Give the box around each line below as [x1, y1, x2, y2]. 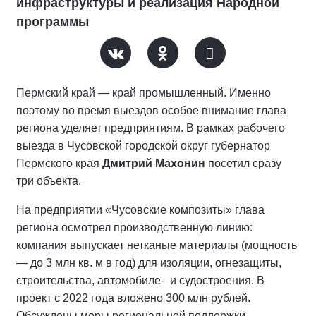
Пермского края [16, 157, 102, 169]
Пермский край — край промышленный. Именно [16, 87, 271, 99]
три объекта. [16, 175, 84, 187]
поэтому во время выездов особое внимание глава [16, 104, 286, 116]
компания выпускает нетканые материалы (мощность [16, 239, 297, 251]
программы [16, 15, 89, 29]
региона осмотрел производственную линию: [16, 221, 253, 233]
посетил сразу [205, 157, 281, 169]
